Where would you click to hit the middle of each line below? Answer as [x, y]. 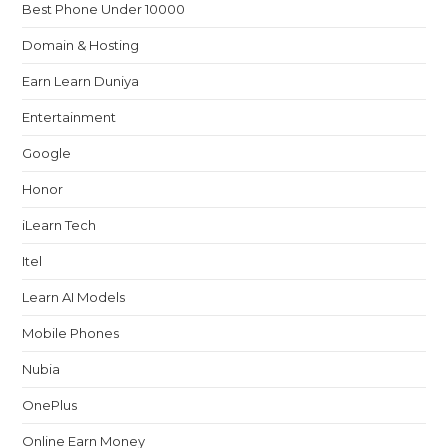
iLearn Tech [59, 224]
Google [47, 152]
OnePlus [50, 404]
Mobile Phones [71, 332]
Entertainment [69, 116]
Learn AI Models [74, 296]
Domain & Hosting [81, 44]
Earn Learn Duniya [81, 80]
